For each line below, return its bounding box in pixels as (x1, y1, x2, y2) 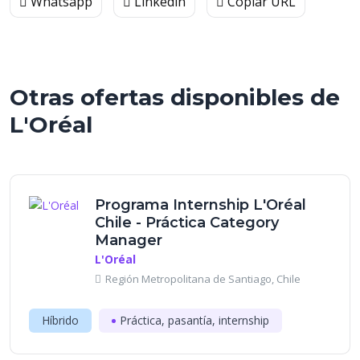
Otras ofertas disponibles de (10, 84, 340, 111)
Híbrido (42, 313, 79, 328)
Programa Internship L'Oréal (95, 196, 306, 214)
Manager (95, 231, 162, 249)
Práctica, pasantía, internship (120, 313, 269, 328)
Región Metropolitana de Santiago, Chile (105, 272, 301, 286)
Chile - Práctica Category (95, 214, 279, 231)
